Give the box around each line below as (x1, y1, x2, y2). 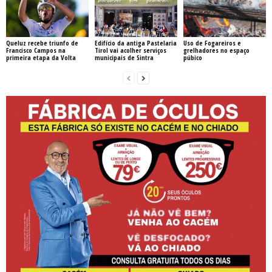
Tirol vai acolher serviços (94, 45, 166, 55)
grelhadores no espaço (183, 45, 250, 55)
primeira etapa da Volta (6, 52, 76, 62)
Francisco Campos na (6, 45, 66, 55)
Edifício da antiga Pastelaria (94, 38, 177, 47)
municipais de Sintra (94, 52, 154, 62)
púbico (183, 52, 202, 62)
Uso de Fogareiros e (183, 38, 241, 47)
